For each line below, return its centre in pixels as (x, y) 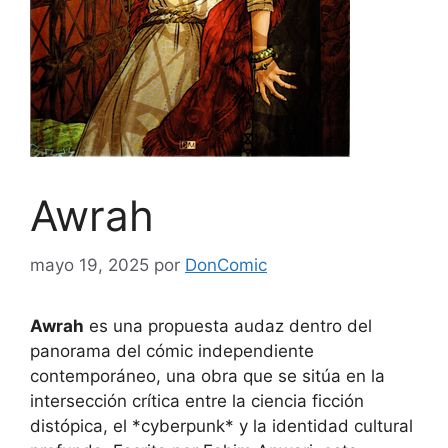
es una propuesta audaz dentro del (228, 325)
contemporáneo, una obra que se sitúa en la (207, 375)
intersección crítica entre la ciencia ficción (197, 400)
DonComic (226, 264)
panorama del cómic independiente (172, 350)
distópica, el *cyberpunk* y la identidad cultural (221, 425)
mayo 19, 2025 (89, 264)
